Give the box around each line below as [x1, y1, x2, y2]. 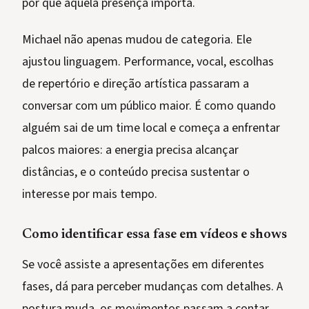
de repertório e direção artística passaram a [22, 75, 249, 93]
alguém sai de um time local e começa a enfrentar [22, 119, 280, 137]
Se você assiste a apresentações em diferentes [22, 256, 264, 274]
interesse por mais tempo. [22, 186, 157, 203]
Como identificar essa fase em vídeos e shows [22, 228, 287, 242]
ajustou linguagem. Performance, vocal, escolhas [22, 53, 274, 71]
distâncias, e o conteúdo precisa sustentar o [22, 163, 250, 181]
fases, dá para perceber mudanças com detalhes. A [22, 278, 283, 296]
